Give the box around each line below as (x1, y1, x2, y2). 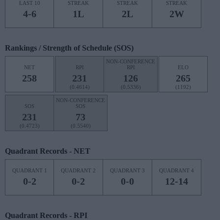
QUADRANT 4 (159, 167, 194, 173)
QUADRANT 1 (12, 167, 47, 173)
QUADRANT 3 (110, 167, 145, 173)
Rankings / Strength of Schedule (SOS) (5, 44, 134, 52)
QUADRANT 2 (61, 167, 96, 173)
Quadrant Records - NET (5, 147, 90, 155)
